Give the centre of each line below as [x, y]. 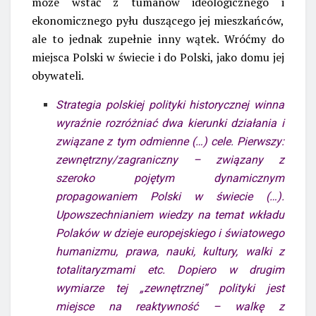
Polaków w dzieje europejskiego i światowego [170, 233]
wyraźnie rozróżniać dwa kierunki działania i [170, 123]
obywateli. [58, 75]
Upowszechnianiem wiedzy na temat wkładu [170, 214]
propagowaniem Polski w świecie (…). [170, 196]
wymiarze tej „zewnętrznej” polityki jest [170, 288]
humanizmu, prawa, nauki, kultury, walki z [170, 251]
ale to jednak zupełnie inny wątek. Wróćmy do [158, 38]
